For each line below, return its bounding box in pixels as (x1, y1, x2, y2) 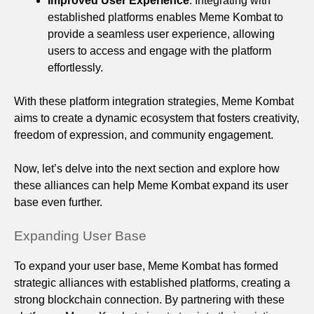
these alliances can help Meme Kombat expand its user (14, 179, 288, 191)
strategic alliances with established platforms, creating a (14, 276, 290, 289)
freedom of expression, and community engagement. (14, 128, 273, 141)
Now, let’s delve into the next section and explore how (14, 162, 280, 175)
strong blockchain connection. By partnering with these (14, 293, 285, 306)
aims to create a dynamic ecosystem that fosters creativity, (14, 111, 299, 124)
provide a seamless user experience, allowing (48, 27, 275, 40)
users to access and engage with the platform (48, 44, 271, 57)
